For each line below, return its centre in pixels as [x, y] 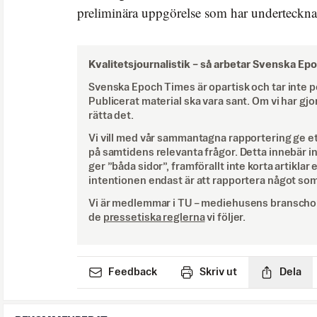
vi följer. [226, 217]
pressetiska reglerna [154, 217]
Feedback [133, 272]
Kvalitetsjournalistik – [143, 64]
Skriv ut [218, 272]
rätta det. [111, 115]
